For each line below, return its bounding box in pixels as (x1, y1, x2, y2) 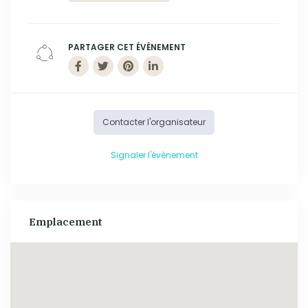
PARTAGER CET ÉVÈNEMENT (68, 41, 186, 54)
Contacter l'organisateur (102, 116, 206, 129)
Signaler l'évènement (110, 148, 198, 161)
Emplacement (29, 214, 102, 229)
